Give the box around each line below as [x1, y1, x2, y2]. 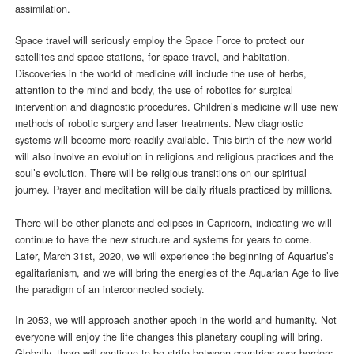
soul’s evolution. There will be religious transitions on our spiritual [14, 165, 307, 180]
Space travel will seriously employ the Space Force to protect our [14, 32, 304, 47]
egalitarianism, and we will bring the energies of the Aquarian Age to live [14, 265, 339, 280]
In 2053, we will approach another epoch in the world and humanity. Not [14, 313, 337, 328]
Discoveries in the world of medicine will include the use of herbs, [14, 66, 307, 81]
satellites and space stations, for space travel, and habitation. [14, 49, 290, 64]
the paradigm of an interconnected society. [14, 281, 205, 296]
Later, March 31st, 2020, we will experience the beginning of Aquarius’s [14, 248, 333, 263]
